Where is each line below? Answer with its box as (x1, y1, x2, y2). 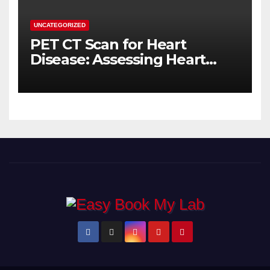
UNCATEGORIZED (34, 22, 86, 29)
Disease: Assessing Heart (30, 51, 206, 69)
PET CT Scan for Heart (30, 36, 186, 54)
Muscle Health (30, 66, 132, 84)
